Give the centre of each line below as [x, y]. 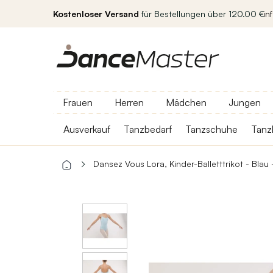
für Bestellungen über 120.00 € [202, 14]
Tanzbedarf [148, 129]
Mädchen [186, 102]
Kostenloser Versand [96, 14]
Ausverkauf [87, 129]
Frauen [78, 102]
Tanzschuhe [211, 129]
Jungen [245, 102]
